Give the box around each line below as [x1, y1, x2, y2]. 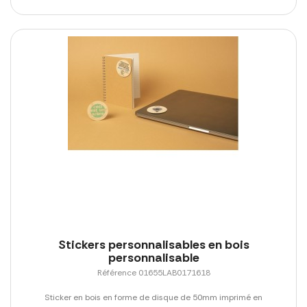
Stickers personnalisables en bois [58, 236, 249, 254]
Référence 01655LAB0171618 [97, 267, 210, 279]
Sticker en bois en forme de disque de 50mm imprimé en [45, 292, 262, 304]
